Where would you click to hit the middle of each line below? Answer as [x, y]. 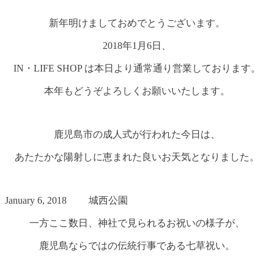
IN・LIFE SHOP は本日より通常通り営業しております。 [137, 68]
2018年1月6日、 [137, 45]
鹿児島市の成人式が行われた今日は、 [137, 134]
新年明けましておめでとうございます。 [137, 23]
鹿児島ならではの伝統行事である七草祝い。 [137, 245]
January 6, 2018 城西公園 [66, 200]
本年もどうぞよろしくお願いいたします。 [137, 91]
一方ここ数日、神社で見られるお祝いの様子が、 [137, 223]
